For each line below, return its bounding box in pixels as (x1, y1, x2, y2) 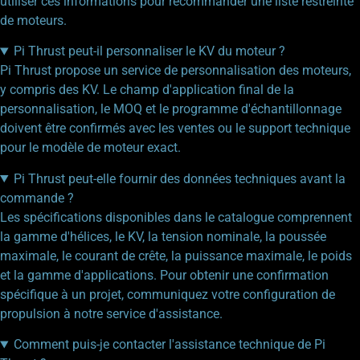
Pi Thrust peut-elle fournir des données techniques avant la (13, 170, 346, 186)
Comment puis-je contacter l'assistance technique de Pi (13, 337, 325, 353)
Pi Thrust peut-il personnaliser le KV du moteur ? (13, 43, 285, 59)
